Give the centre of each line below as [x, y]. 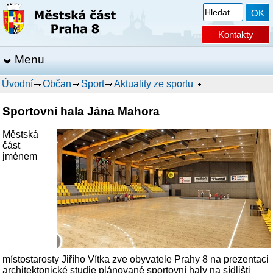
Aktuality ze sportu [154, 84]
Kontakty [236, 34]
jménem [20, 157]
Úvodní [17, 84]
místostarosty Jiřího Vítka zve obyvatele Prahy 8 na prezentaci [136, 260]
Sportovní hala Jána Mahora [81, 111]
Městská [21, 135]
